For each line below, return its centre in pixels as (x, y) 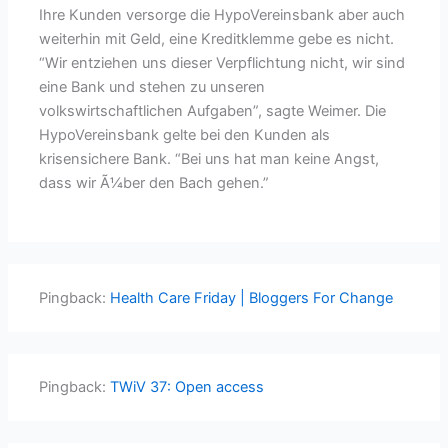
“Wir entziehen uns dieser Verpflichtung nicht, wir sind (222, 62)
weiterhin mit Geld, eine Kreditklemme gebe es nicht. (217, 38)
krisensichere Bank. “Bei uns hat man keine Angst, (209, 158)
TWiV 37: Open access (187, 387)
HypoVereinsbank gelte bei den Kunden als (185, 134)
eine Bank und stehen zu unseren (152, 86)
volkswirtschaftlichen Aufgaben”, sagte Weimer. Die (213, 110)
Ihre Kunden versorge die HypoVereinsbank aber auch (222, 14)
